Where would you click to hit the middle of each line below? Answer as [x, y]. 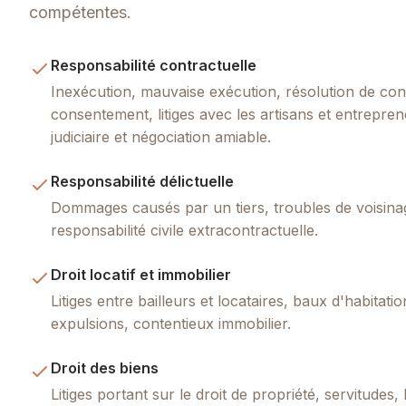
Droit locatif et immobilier [141, 275]
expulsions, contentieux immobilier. [171, 324]
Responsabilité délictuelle [142, 181]
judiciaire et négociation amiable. [161, 137]
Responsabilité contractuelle [154, 65]
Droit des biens [105, 368]
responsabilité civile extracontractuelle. [184, 230]
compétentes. [80, 12]
